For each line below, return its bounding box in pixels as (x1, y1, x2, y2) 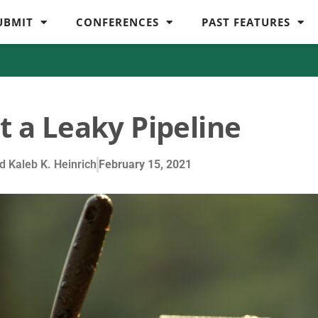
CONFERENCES (76, 15, 160, 29)
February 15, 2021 (98, 158, 192, 171)
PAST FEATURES (202, 15, 291, 29)
